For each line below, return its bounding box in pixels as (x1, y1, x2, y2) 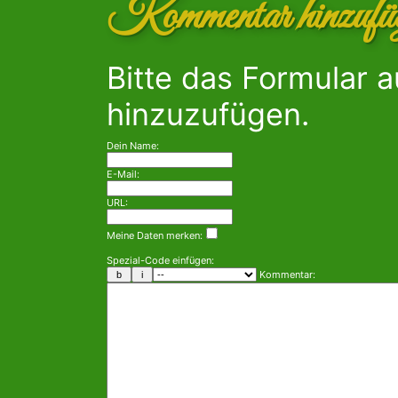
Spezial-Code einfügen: (107, 254, 214, 267)
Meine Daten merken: (107, 229, 203, 243)
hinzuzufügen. (107, 96, 309, 133)
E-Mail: (107, 168, 139, 181)
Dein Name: (107, 139, 159, 153)
